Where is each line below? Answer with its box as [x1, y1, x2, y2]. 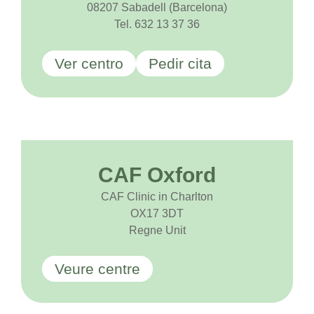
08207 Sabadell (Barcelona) [87, 1, 227, 14]
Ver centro [55, 55, 123, 71]
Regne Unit [128, 224, 186, 236]
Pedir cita [149, 55, 212, 71]
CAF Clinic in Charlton [101, 190, 213, 203]
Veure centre [55, 261, 140, 277]
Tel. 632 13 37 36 [114, 18, 200, 31]
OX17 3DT [130, 207, 184, 219]
